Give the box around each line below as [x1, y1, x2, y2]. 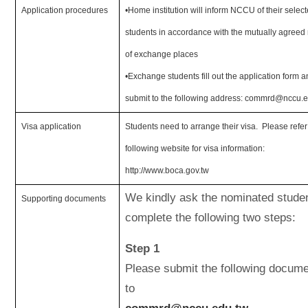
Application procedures [21, 5, 109, 15]
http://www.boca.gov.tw [125, 166, 210, 175]
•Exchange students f [125, 71, 204, 81]
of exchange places [125, 49, 199, 59]
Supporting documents [21, 194, 107, 203]
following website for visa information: [125, 144, 265, 153]
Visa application [21, 122, 82, 131]
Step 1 [125, 242, 160, 255]
